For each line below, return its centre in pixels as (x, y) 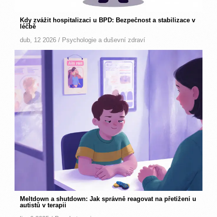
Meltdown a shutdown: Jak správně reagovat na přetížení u (108, 199)
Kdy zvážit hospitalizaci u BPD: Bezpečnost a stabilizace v (108, 20)
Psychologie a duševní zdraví (104, 40)
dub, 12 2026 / (41, 40)
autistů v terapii (43, 205)
